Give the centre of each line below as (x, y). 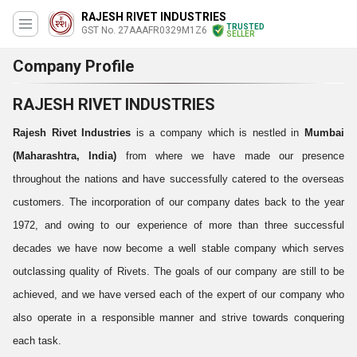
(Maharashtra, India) (65, 156)
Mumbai (325, 133)
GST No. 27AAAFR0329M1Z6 (144, 30)
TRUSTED (245, 27)
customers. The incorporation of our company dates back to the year (178, 202)
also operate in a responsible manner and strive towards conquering (178, 318)
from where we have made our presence (230, 156)
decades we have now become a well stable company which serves (178, 248)
